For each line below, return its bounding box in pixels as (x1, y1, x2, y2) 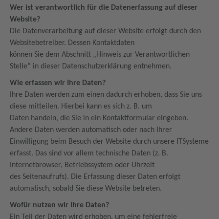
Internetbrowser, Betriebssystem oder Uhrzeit (10, 161, 156, 169)
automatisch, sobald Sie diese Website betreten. (10, 185, 164, 193)
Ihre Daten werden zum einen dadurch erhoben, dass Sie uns (10, 91, 202, 99)
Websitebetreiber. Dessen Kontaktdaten (10, 39, 136, 47)
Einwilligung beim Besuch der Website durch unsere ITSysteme (10, 138, 209, 146)
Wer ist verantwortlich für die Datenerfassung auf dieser (10, 4, 197, 12)
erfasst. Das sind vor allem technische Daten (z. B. (10, 150, 168, 157)
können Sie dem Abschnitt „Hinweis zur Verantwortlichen (10, 51, 190, 59)
